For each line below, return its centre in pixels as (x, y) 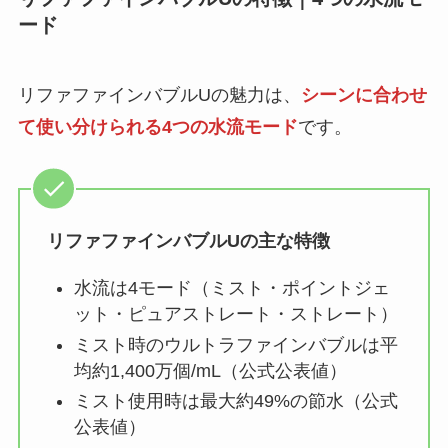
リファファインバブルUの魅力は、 (159, 94)
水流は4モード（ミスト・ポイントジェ (231, 288)
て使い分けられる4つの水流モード (157, 126)
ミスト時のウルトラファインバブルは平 (235, 344)
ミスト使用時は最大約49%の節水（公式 (235, 401)
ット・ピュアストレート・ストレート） (235, 314)
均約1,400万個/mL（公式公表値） (210, 370)
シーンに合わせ (363, 94)
